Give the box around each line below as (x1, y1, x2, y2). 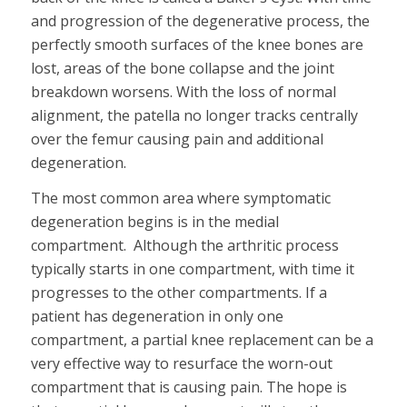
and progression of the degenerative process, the (30, 10, 370, 31)
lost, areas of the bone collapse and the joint (30, 57, 334, 78)
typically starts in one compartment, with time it (30, 259, 354, 280)
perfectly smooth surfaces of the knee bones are (30, 34, 363, 55)
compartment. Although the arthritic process (30, 235, 339, 256)
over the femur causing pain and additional (30, 128, 323, 149)
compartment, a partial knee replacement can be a (30, 330, 373, 351)
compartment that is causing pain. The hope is (30, 377, 347, 398)
